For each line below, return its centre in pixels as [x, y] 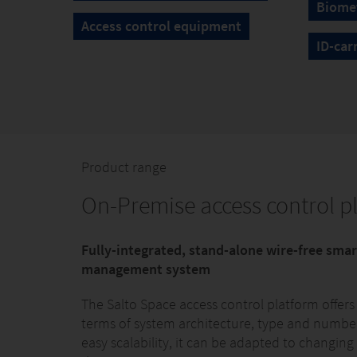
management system [146, 269]
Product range [124, 167]
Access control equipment [161, 26]
